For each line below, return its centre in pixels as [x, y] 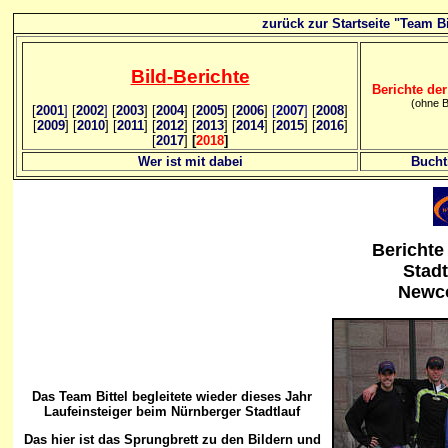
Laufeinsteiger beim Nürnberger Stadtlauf [172, 411]
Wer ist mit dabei [190, 161]
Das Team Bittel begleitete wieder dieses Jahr [172, 396]
